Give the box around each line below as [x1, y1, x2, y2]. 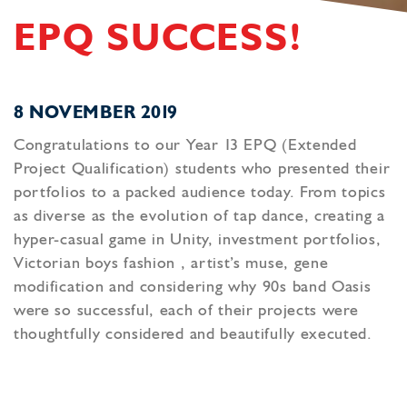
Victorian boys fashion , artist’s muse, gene [14, 255, 329, 273]
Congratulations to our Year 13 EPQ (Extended [14, 137, 357, 154]
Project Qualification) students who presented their [14, 161, 391, 178]
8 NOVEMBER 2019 [14, 104, 178, 124]
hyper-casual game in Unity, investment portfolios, [14, 232, 382, 249]
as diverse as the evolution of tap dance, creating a [14, 208, 385, 225]
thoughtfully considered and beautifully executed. [14, 326, 372, 343]
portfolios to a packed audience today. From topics [14, 184, 386, 202]
